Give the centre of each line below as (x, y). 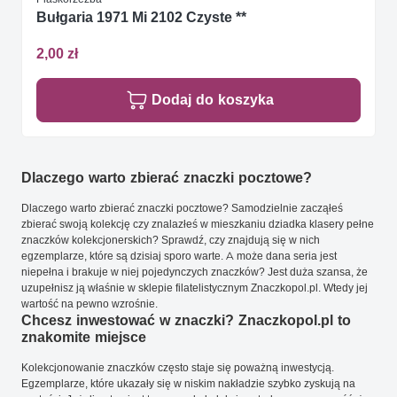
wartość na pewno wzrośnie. (90, 304)
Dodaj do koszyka (213, 100)
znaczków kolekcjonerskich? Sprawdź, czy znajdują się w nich (171, 240)
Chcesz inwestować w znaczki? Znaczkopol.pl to (186, 321)
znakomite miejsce (84, 338)
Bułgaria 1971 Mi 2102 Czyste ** (141, 17)
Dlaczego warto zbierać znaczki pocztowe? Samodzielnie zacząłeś (182, 208)
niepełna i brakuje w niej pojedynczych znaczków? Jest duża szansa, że (195, 272)
